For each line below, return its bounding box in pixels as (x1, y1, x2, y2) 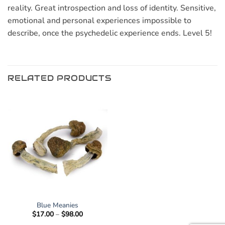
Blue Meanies (37, 200, 78, 210)
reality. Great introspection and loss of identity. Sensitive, (8, 2, 216, 14)
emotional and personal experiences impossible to (8, 15, 191, 26)
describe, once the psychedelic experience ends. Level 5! (8, 27, 212, 39)
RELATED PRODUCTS (8, 72, 111, 83)
